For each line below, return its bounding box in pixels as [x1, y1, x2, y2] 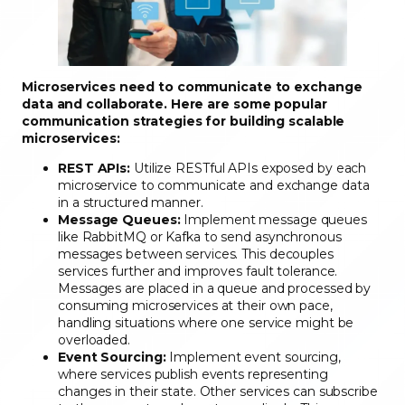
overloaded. [58, 331, 134, 348]
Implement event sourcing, [165, 348, 341, 365]
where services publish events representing [58, 365, 328, 382]
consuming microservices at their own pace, [58, 297, 333, 314]
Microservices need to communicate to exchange [22, 78, 363, 95]
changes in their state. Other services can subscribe [58, 382, 378, 400]
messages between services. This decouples [58, 245, 334, 262]
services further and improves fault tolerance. [58, 262, 338, 279]
